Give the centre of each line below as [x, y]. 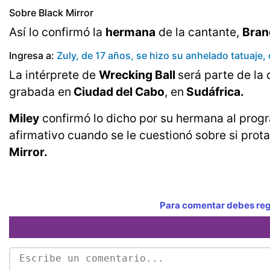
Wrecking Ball [138, 75]
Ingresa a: [33, 56]
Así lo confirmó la [57, 32]
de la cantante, [199, 32]
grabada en [40, 92]
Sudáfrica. [214, 92]
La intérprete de [54, 75]
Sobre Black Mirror [51, 13]
